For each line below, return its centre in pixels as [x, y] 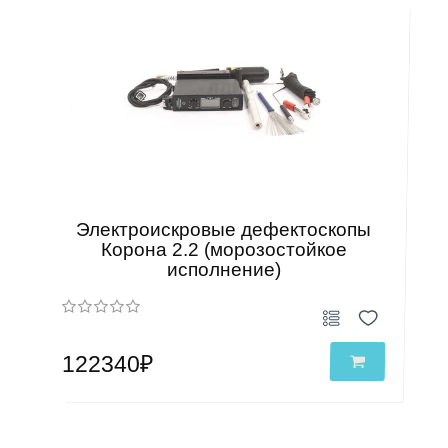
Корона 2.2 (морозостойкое [223, 249]
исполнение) [223, 269]
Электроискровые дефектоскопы [224, 229]
